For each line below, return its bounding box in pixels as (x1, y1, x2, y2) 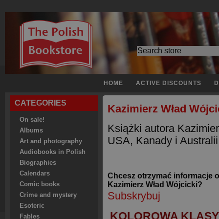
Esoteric (20, 202, 44, 209)
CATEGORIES (15, 99, 66, 107)
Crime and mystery (20, 192, 77, 198)
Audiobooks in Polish (20, 149, 86, 155)
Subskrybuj (108, 190, 160, 202)
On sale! (20, 116, 44, 123)
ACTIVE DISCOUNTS (136, 80, 201, 87)
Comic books (20, 181, 60, 188)
